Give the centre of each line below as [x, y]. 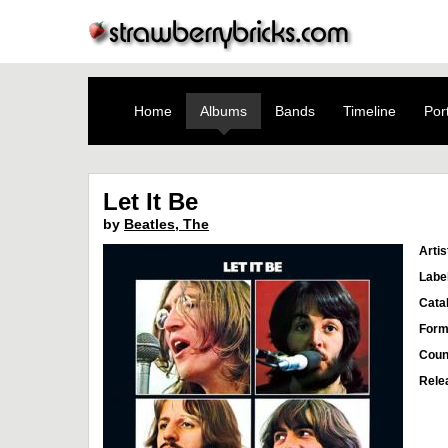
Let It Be [150, 201]
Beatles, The [166, 224]
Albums [223, 111]
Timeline [369, 111]
